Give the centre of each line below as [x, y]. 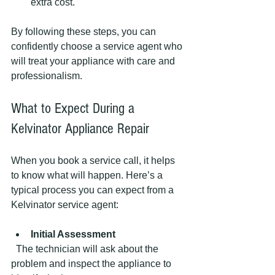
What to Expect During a [75, 108]
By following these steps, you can [85, 31]
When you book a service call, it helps [94, 160]
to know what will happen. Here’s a [88, 175]
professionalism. [47, 76]
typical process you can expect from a [94, 190]
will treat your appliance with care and [94, 61]
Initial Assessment [73, 234]
